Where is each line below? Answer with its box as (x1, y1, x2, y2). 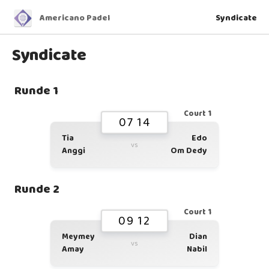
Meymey (62, 230, 95, 243)
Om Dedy (171, 144, 207, 157)
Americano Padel (40, 11, 110, 25)
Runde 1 (14, 81, 58, 100)
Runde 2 (14, 180, 59, 199)
